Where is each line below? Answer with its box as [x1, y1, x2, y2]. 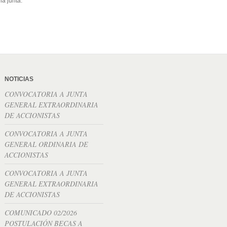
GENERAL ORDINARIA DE [5, 139, 88, 149]
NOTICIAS [5, 75, 33, 83]
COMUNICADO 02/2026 [5, 208, 77, 217]
